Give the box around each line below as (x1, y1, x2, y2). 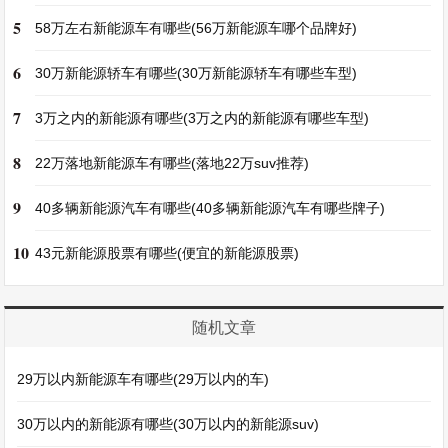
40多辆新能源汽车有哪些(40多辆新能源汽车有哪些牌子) (35, 200, 386, 216)
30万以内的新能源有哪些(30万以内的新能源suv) (17, 416, 320, 432)
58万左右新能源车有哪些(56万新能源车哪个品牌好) (35, 20, 358, 36)
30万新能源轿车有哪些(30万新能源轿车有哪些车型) (35, 65, 358, 81)
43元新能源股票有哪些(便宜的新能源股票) (35, 245, 300, 261)
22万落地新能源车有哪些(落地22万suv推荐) (35, 155, 310, 171)
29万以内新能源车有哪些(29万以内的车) (17, 371, 270, 387)
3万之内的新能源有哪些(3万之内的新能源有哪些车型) (35, 110, 370, 126)
